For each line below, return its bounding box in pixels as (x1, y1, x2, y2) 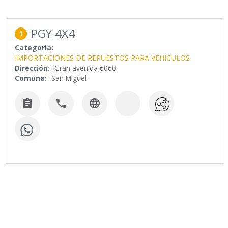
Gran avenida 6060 (54, 63, 117, 73)
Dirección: (15, 63, 50, 73)
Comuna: (15, 73, 47, 83)
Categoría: (15, 43, 54, 53)
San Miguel (51, 73, 87, 83)
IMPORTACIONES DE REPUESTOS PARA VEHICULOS (15, 53, 190, 63)
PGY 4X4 (31, 25, 75, 42)
